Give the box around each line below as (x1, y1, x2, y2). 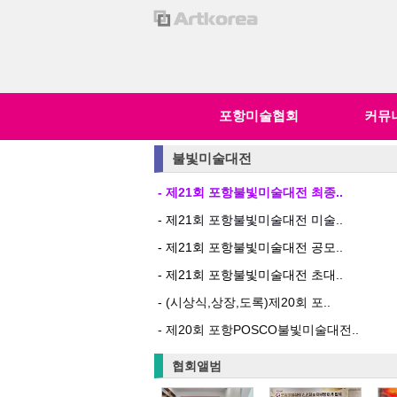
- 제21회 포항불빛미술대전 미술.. (158, 213, 343, 227)
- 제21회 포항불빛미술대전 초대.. (158, 268, 343, 282)
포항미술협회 (219, 109, 299, 123)
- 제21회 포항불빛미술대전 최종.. (158, 185, 343, 199)
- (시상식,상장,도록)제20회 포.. (158, 295, 331, 309)
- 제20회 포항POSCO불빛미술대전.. (158, 323, 359, 337)
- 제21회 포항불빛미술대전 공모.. (158, 240, 343, 254)
